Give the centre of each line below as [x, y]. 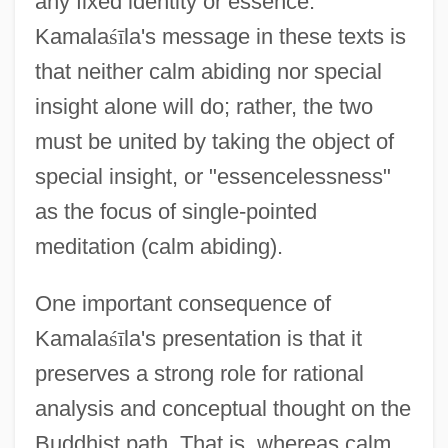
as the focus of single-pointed [175, 211]
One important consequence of [182, 303]
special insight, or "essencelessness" [212, 176]
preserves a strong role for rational [199, 373]
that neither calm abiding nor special [208, 71]
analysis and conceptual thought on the [222, 408]
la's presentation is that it [242, 338]
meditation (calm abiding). [158, 246]
